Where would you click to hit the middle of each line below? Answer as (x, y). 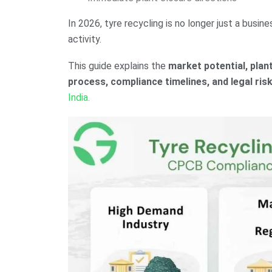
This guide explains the (118, 66)
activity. (85, 39)
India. (79, 98)
